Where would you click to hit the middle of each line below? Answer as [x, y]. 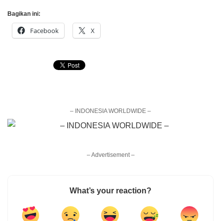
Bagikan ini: [24, 14]
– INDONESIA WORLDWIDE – [110, 111]
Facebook [44, 31]
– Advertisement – [110, 155]
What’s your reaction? [110, 191]
